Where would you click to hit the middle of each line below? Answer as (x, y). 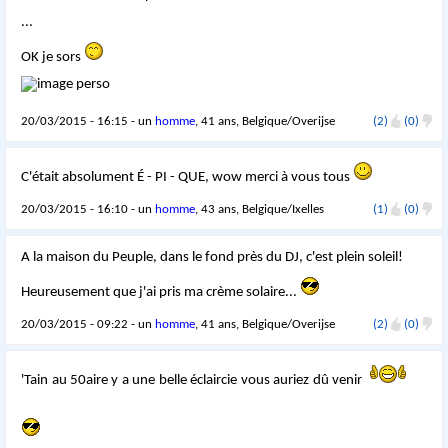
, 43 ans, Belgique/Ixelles (260, 210)
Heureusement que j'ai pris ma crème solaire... (161, 293)
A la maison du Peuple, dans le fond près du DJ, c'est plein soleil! (212, 258)
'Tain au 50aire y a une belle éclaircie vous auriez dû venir (195, 381)
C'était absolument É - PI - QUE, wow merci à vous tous (187, 178)
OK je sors (53, 58)
